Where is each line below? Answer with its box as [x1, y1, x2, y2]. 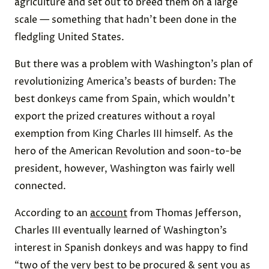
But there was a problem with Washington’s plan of [14, 58, 253, 71]
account [90, 207, 127, 220]
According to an [14, 207, 90, 220]
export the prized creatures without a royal [14, 110, 215, 123]
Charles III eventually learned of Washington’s [14, 224, 227, 237]
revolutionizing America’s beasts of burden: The [14, 75, 236, 88]
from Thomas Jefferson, [127, 207, 241, 220]
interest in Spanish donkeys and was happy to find [14, 241, 248, 255]
